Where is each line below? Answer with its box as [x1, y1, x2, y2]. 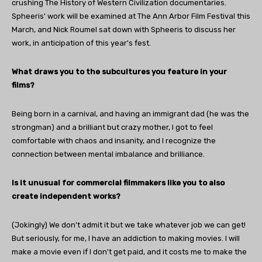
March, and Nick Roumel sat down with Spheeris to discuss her [12, 25, 236, 35]
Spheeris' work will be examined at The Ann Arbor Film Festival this [12, 12, 250, 21]
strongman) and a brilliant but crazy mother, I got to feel [12, 123, 213, 132]
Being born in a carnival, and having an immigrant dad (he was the [12, 109, 249, 119]
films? [12, 81, 35, 90]
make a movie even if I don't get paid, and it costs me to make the [12, 247, 247, 257]
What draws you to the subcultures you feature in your [12, 67, 227, 77]
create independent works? [12, 192, 120, 201]
